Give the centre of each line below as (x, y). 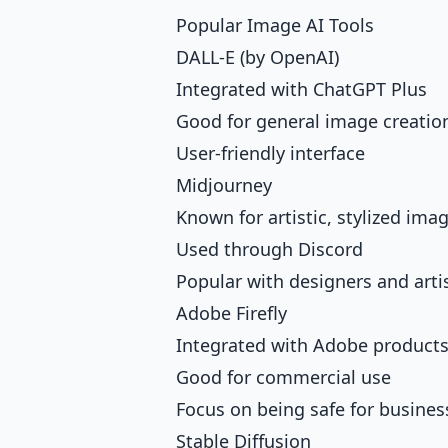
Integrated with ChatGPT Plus (301, 89)
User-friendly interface (270, 153)
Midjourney (224, 185)
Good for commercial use (283, 377)
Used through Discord (269, 249)
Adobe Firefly (231, 313)
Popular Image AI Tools (275, 25)
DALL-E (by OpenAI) (257, 57)
